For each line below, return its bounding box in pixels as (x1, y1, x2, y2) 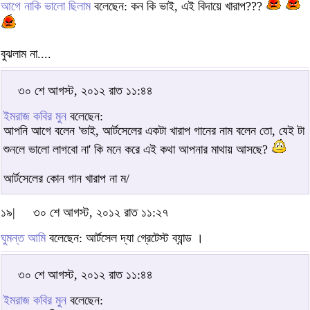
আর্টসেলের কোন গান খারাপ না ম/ (3, 172, 129, 186)
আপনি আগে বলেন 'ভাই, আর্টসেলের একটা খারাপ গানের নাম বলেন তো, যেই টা (3, 124, 304, 138)
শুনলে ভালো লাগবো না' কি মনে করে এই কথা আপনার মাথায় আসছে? (3, 143, 271, 157)
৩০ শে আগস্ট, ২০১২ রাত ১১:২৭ (33, 206, 168, 220)
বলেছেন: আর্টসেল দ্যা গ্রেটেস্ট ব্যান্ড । (46, 231, 203, 246)
